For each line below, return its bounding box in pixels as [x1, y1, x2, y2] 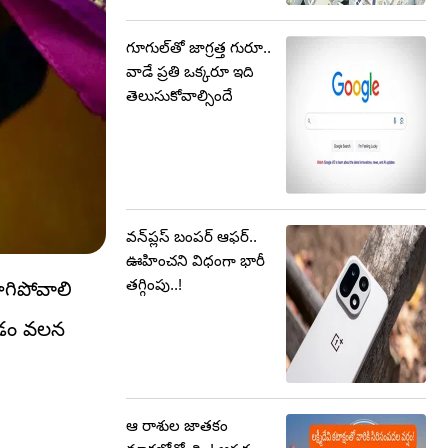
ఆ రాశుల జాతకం [126, 417, 228, 434]
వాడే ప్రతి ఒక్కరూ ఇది [126, 63, 254, 80]
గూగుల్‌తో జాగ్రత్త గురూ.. [126, 39, 271, 56]
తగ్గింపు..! [126, 276, 182, 293]
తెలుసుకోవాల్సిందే [126, 87, 233, 104]
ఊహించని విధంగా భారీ [126, 252, 265, 269]
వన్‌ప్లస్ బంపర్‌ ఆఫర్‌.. [126, 228, 257, 245]
